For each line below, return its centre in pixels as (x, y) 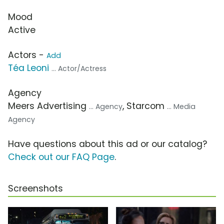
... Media (181, 106)
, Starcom (145, 106)
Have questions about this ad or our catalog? (107, 144)
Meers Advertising (48, 106)
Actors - (27, 55)
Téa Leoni (28, 68)
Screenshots (35, 188)
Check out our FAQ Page (61, 157)
